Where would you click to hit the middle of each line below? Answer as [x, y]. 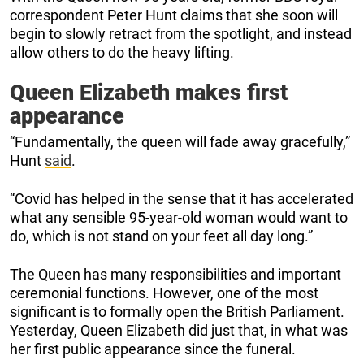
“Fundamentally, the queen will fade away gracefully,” [180, 142]
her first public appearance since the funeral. [153, 349]
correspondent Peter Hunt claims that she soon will [174, 15]
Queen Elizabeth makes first [149, 93]
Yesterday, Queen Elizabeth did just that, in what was [179, 331]
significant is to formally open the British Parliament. [177, 312]
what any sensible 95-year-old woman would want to [179, 218]
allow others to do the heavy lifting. [122, 53]
